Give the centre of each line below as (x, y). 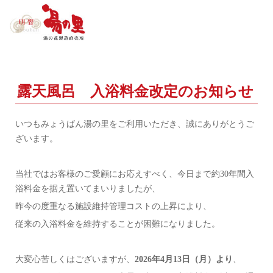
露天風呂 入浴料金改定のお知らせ (135, 91)
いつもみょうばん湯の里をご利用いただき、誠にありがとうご (135, 124)
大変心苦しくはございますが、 (75, 259)
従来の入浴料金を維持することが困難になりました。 (118, 224)
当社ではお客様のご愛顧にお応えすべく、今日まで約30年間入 (135, 174)
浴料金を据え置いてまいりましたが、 (88, 188)
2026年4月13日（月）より (184, 259)
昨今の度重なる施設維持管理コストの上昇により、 (113, 206)
